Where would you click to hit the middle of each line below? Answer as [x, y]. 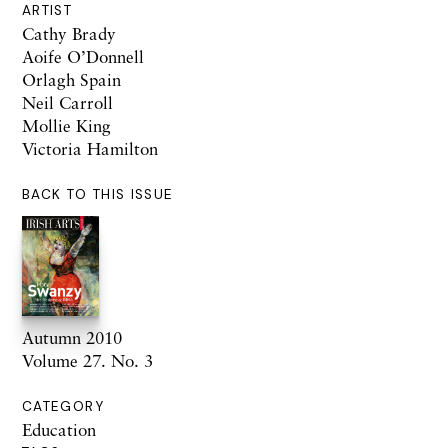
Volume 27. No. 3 [87, 361]
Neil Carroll [67, 103]
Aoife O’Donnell [83, 57]
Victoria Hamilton [90, 149]
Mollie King [66, 126]
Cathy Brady [69, 34]
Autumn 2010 [72, 338]
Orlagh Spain [71, 80]
